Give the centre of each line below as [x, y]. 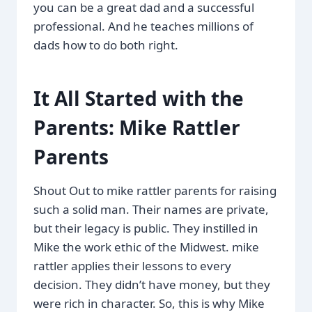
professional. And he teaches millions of [143, 26]
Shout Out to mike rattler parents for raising [155, 190]
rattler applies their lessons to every [132, 265]
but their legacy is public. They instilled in [146, 228]
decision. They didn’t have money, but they [152, 284]
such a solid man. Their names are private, [151, 209]
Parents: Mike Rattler [137, 127]
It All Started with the [139, 98]
